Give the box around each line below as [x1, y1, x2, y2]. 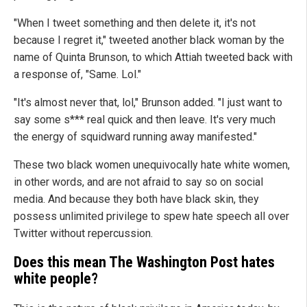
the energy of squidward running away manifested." [14, 130, 257, 144]
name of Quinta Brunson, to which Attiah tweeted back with [14, 51, 293, 64]
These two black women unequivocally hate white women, [14, 158, 290, 172]
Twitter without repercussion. [14, 227, 153, 241]
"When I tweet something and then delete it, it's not [14, 16, 256, 30]
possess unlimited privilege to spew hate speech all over [14, 210, 289, 223]
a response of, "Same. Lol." [14, 68, 141, 82]
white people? [14, 270, 98, 288]
